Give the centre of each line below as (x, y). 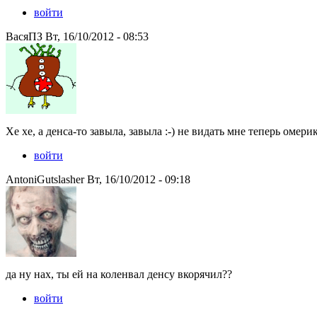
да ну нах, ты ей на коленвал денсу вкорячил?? (119, 275)
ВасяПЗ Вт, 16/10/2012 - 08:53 (77, 37)
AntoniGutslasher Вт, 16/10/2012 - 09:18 (98, 180)
